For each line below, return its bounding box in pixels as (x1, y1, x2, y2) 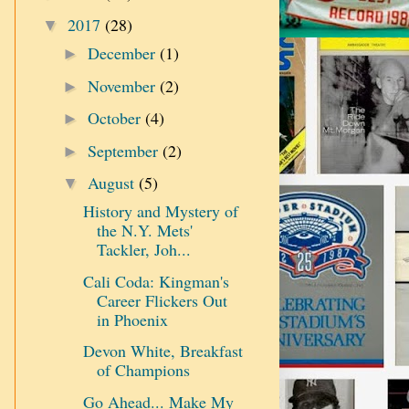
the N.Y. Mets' (96, 219, 193, 242)
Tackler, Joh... (96, 238, 191, 261)
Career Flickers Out (96, 288, 227, 311)
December (87, 42, 160, 65)
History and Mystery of (82, 200, 238, 223)
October (87, 107, 145, 130)
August (87, 172, 139, 194)
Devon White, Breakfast (82, 340, 243, 362)
